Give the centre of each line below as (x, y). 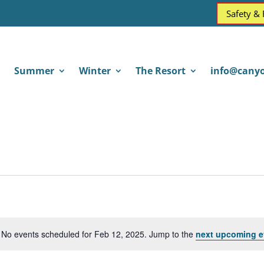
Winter (95, 71)
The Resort (160, 71)
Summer (34, 71)
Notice (145, 240)
